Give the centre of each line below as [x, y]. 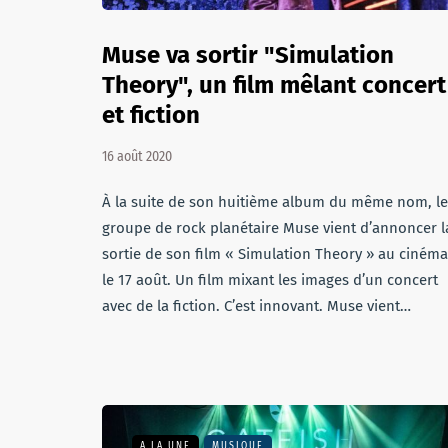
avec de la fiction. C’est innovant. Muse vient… [256, 306]
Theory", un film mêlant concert [274, 85]
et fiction [151, 115]
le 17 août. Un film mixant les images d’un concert [270, 280]
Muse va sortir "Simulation [248, 55]
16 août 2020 [137, 156]
